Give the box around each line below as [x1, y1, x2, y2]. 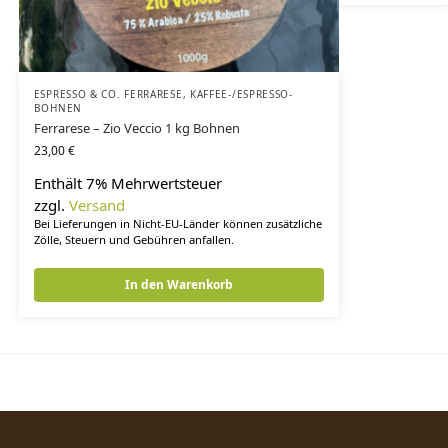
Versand [68, 195, 125, 216]
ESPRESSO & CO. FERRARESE [33, 87, 183, 102]
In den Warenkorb [124, 275, 233, 293]
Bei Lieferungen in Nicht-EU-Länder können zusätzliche [33, 216, 322, 232]
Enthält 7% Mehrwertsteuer [33, 173, 222, 194]
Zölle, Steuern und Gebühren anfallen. [33, 232, 234, 248]
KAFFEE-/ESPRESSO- [189, 87, 293, 102]
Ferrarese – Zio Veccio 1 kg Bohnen [33, 119, 240, 138]
